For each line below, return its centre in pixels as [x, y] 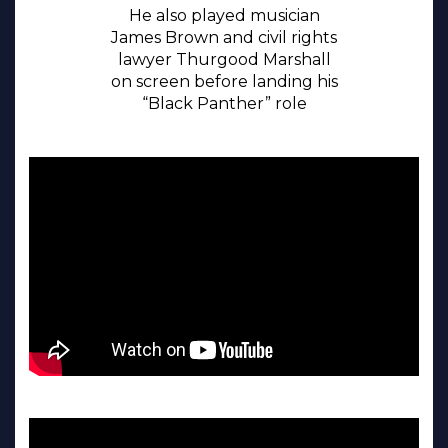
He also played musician [224, 15]
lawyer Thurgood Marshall [224, 59]
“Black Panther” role [224, 103]
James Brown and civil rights [224, 37]
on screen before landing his [224, 81]
